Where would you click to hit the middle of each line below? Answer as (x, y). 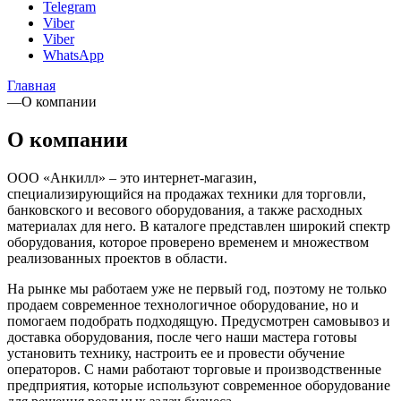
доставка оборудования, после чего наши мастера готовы (182, 337)
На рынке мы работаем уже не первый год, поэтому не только (197, 288)
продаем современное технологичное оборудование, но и (183, 304)
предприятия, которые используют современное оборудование (199, 385)
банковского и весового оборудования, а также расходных (185, 209)
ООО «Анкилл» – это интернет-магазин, (132, 177)
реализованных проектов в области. (117, 258)
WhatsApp (73, 55)
